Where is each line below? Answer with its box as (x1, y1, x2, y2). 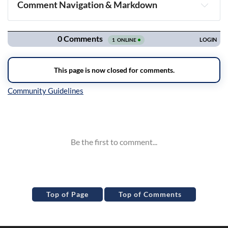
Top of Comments (119, 190, 182, 199)
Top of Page (46, 190, 89, 199)
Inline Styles (17, 108, 60, 118)
